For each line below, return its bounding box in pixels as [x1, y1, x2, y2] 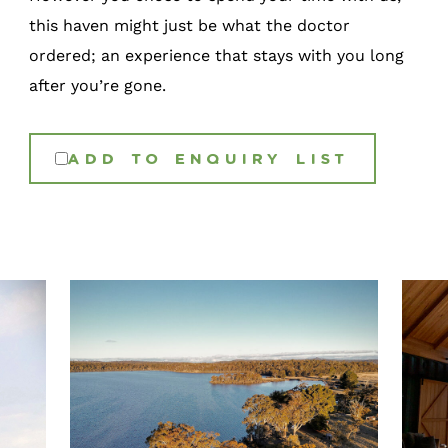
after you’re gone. [29, 75, 167, 95]
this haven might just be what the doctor [29, 15, 351, 35]
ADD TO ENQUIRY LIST [68, 150, 351, 166]
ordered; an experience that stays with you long [29, 45, 405, 65]
